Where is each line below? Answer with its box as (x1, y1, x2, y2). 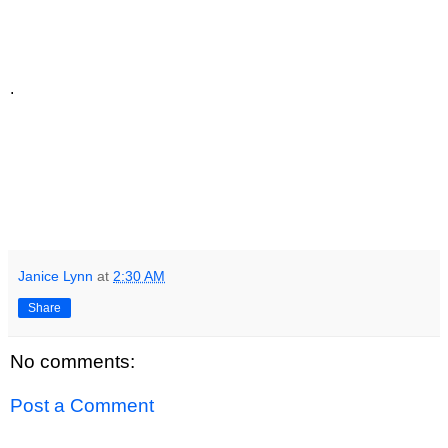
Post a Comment (10, 394, 154, 416)
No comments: (10, 351, 135, 373)
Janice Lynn (18, 268, 93, 285)
